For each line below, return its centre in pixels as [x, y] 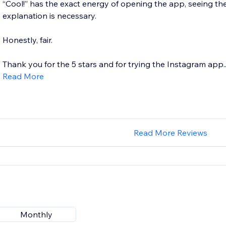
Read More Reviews [170, 133]
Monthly [36, 215]
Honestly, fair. [27, 40]
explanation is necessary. [49, 16]
